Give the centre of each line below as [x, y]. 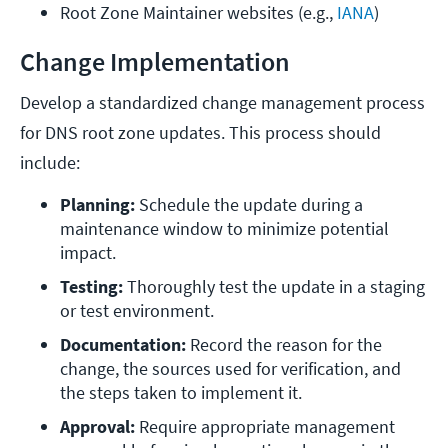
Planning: [97, 205]
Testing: [91, 287]
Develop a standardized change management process [222, 103]
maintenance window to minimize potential [224, 229]
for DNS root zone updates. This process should [200, 133]
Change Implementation [155, 62]
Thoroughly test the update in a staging [274, 287]
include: [50, 163]
